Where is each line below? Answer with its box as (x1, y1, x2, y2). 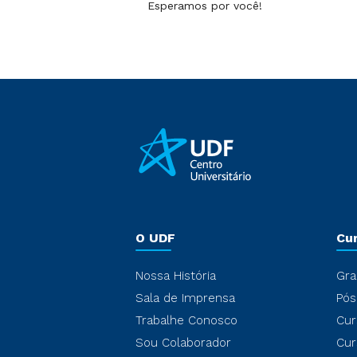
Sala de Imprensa (135, 290, 235, 305)
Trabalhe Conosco (135, 312, 237, 328)
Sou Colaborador (135, 335, 231, 350)
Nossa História (135, 268, 216, 283)
